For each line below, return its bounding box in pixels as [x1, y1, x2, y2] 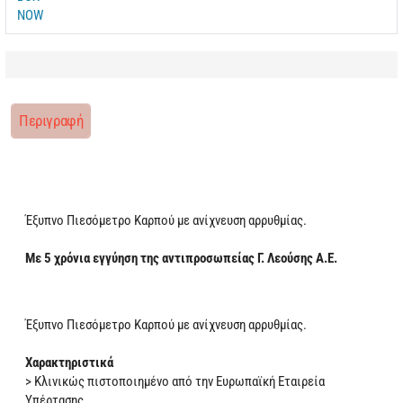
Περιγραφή [19, 111, 84, 130]
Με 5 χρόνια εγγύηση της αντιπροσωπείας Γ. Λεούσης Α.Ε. [25, 249, 337, 266]
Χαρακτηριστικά [25, 354, 113, 371]
